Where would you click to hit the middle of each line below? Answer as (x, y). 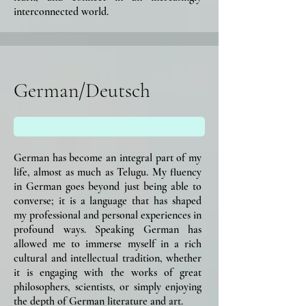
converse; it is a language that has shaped (108, 200)
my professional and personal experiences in (108, 215)
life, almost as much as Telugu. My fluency (108, 172)
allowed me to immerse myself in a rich (108, 244)
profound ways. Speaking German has (108, 229)
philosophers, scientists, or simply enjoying (108, 287)
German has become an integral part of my (108, 157)
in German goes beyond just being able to (108, 186)
